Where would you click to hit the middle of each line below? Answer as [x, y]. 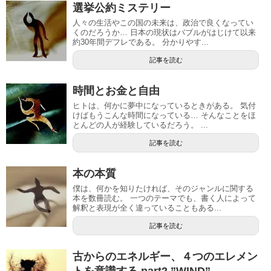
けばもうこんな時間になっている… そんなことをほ [164, 116]
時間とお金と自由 [116, 91]
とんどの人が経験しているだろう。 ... [140, 125]
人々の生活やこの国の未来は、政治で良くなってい [163, 23]
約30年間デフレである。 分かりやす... [141, 42]
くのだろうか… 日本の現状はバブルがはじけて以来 [164, 33]
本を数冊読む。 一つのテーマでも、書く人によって [164, 198]
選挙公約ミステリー [122, 8]
